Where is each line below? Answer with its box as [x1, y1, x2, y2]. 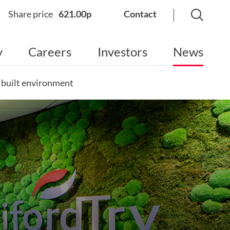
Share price [8, 8, 54, 20]
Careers [28, 44, 71, 59]
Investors [97, 44, 147, 59]
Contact [124, 8, 157, 20]
